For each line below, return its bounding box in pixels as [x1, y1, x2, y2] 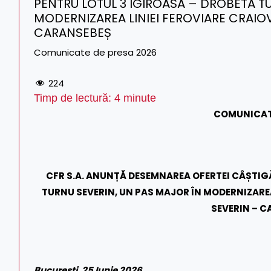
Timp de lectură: [34, 91, 114, 104]
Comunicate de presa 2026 [34, 46, 157, 59]
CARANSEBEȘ [34, 24, 111, 41]
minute [120, 91, 156, 104]
